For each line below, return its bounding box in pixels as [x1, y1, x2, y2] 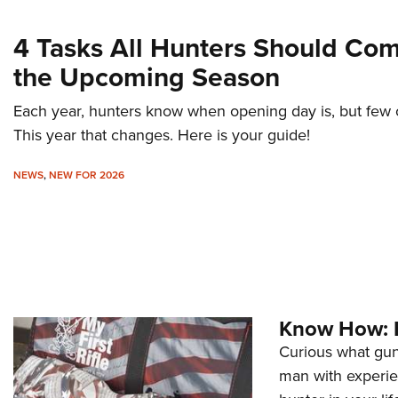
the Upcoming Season [13, 57, 280, 97]
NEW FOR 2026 [49, 166, 124, 183]
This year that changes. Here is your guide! [13, 123, 310, 147]
